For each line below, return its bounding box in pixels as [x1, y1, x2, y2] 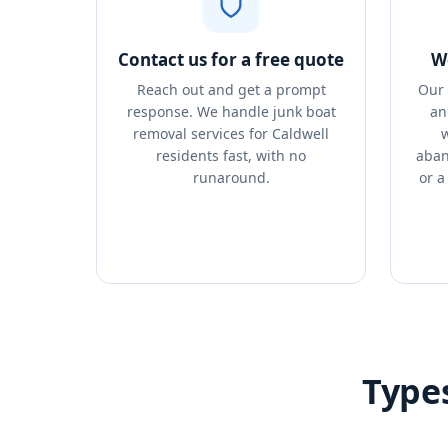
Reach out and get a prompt [136, 80, 326, 99]
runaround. [192, 168, 270, 187]
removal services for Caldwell [133, 124, 329, 143]
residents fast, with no [156, 146, 306, 165]
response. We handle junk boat [126, 102, 336, 121]
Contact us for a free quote [118, 48, 344, 71]
